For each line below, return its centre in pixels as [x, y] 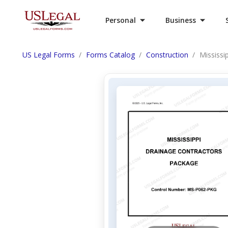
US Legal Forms [49, 55]
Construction [167, 55]
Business [181, 20]
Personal [121, 20]
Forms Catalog [110, 55]
